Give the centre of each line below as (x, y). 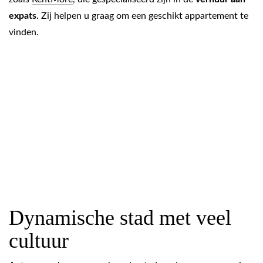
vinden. (24, 32)
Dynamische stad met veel (120, 218)
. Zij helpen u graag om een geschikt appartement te (142, 16)
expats (23, 16)
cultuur (39, 241)
